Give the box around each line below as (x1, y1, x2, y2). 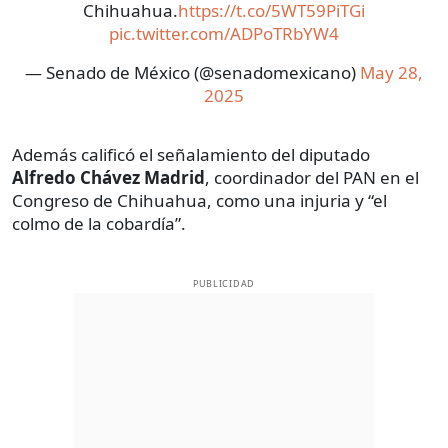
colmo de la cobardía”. (12, 212, 186, 236)
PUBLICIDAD (192, 277, 256, 291)
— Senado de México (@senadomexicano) (25, 61, 360, 85)
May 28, (360, 61, 423, 85)
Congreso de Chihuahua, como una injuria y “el (12, 189, 387, 213)
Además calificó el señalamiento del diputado (12, 143, 370, 167)
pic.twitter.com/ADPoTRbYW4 (109, 22, 339, 46)
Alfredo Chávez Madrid (12, 166, 205, 190)
